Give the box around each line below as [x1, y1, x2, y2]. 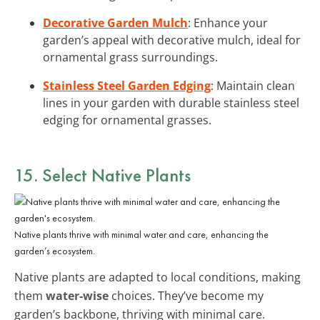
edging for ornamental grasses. [43, 111, 211, 128]
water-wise [46, 287, 109, 304]
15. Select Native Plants [14, 162, 191, 187]
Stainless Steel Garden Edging [43, 77, 211, 94]
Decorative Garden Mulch [43, 14, 188, 31]
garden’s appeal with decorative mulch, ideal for [43, 31, 301, 48]
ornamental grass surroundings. [43, 49, 218, 65]
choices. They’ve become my [109, 287, 264, 304]
